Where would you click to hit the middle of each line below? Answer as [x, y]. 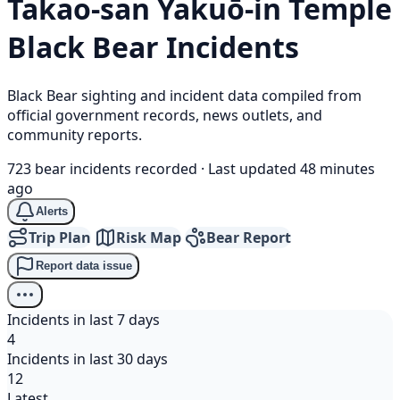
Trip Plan [60, 237]
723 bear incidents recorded [102, 168]
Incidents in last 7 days [83, 319]
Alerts [52, 212]
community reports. [75, 134]
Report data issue [84, 266]
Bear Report [249, 237]
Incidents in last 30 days [87, 358]
